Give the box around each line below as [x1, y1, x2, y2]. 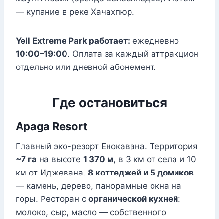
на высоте [37, 154, 83, 165]
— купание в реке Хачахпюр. [16, 7, 134, 17]
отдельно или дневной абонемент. [16, 62, 156, 72]
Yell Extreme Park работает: [16, 36, 130, 46]
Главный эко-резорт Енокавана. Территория [16, 141, 197, 152]
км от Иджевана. [16, 168, 88, 178]
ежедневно [130, 36, 179, 46]
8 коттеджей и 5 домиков [88, 168, 194, 178]
